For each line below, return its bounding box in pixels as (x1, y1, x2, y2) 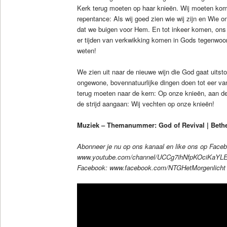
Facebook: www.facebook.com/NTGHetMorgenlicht (77, 162, 225, 172)
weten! (77, 45, 96, 55)
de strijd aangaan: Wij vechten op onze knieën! (77, 98, 214, 108)
